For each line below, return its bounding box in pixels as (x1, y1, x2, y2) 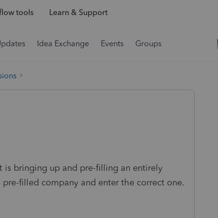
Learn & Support (49, 8, 108, 18)
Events (101, 39, 124, 48)
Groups (135, 39, 162, 48)
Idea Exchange (37, 39, 89, 48)
